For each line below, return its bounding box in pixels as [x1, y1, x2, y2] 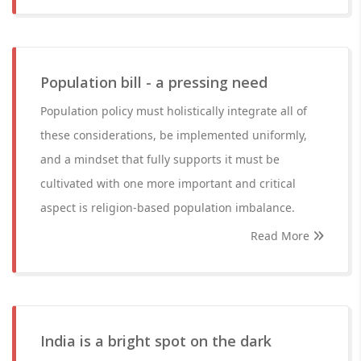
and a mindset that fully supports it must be [40, 151, 280, 167]
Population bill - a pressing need [40, 73, 268, 92]
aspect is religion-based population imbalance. [40, 200, 295, 215]
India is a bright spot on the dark [40, 331, 272, 351]
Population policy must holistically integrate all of [40, 103, 307, 118]
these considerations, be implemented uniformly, [40, 127, 307, 143]
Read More [251, 228, 313, 243]
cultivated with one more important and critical [40, 176, 296, 191]
